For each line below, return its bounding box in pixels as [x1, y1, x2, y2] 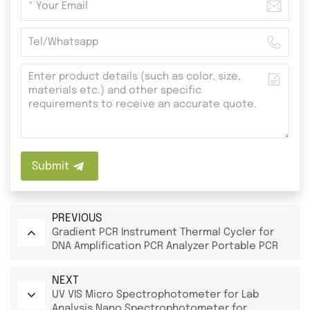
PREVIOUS [52, 212, 102, 224]
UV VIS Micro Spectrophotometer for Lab [52, 289, 259, 300]
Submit [32, 160, 69, 172]
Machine [52, 254, 95, 266]
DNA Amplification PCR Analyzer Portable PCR [52, 240, 278, 252]
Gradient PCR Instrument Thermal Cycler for [52, 226, 274, 238]
